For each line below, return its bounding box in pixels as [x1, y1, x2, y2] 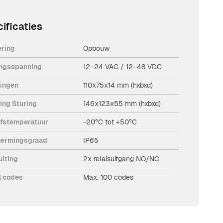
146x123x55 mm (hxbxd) [83, 99, 161, 108]
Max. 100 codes [83, 172, 134, 182]
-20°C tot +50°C [83, 117, 137, 126]
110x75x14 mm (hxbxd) [83, 80, 153, 90]
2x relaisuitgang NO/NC [83, 154, 160, 163]
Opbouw [83, 43, 110, 53]
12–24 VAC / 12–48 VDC [83, 62, 162, 71]
